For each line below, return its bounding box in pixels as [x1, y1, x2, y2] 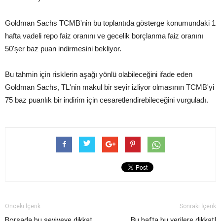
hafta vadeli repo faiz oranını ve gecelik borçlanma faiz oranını [5, 32, 203, 40]
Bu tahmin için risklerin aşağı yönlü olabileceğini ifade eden [5, 70, 192, 78]
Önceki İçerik [5, 203, 40, 210]
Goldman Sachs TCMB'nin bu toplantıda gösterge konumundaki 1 [5, 19, 216, 27]
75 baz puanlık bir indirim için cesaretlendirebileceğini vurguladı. [5, 96, 208, 104]
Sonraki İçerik [180, 203, 216, 210]
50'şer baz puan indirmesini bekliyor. [5, 44, 121, 53]
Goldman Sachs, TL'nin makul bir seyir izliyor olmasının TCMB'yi [5, 83, 214, 91]
